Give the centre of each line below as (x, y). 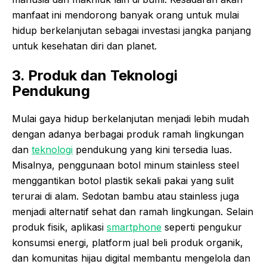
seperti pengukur (202, 227)
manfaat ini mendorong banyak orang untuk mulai (125, 15)
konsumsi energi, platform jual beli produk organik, (128, 243)
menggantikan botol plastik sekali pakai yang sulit (123, 181)
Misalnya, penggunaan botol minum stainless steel (125, 165)
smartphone (134, 227)
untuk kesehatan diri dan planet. (84, 46)
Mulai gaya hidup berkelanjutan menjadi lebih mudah (131, 119)
